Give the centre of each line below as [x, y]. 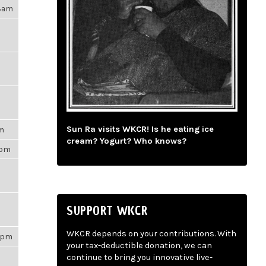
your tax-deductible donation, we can [139, 246]
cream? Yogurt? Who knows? [126, 141]
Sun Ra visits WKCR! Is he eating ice [140, 129]
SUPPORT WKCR [107, 210]
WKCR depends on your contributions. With [151, 234]
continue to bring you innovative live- [140, 258]
